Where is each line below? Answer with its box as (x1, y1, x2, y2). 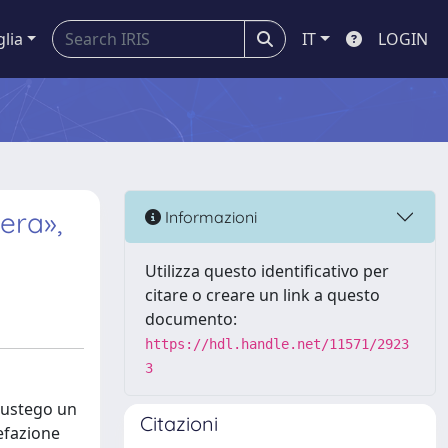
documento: (145, 308, 237, 330)
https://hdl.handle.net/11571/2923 (145, 336, 409, 352)
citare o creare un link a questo (145, 284, 380, 306)
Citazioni (140, 411, 218, 436)
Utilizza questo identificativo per (145, 260, 389, 282)
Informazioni (161, 206, 257, 227)
